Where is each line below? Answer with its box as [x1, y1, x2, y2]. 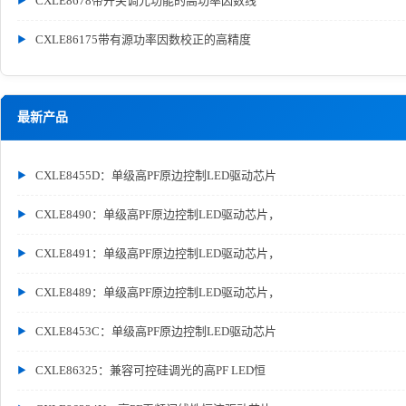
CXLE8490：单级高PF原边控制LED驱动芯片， [35, 208, 280, 221]
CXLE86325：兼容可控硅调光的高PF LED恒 [35, 363, 266, 377]
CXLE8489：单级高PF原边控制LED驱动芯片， [35, 285, 280, 299]
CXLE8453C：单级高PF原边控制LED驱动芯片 [35, 324, 276, 338]
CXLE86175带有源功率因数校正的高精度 [35, 33, 251, 46]
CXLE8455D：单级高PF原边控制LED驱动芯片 [35, 169, 276, 182]
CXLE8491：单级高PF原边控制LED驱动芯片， [35, 246, 280, 260]
